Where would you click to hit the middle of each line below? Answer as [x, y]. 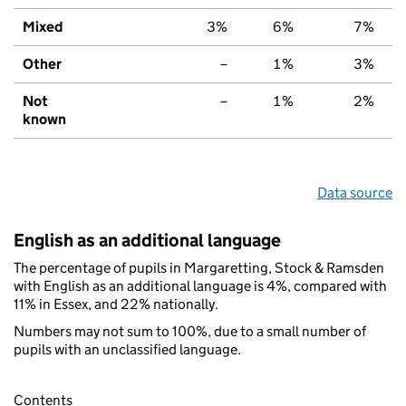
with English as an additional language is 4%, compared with [200, 285]
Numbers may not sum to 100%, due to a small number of [190, 331]
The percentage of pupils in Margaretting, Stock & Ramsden [199, 267]
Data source [355, 192]
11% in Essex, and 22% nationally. [116, 304]
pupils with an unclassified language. [127, 349]
